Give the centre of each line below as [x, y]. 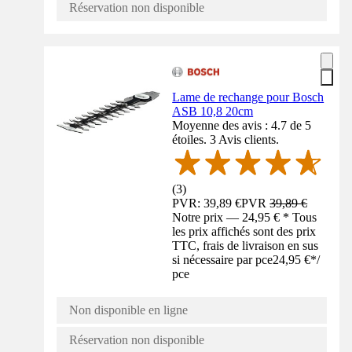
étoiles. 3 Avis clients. [226, 140]
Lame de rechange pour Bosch [248, 97]
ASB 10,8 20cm [213, 112]
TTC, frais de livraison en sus [246, 246]
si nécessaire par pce [223, 260]
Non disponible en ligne [128, 310]
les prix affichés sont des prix [244, 232]
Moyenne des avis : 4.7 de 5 [242, 126]
